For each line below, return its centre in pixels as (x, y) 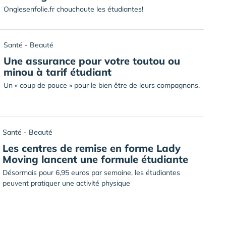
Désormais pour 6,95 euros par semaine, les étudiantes (91, 173)
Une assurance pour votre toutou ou (92, 61)
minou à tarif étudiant (58, 72)
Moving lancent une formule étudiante (95, 159)
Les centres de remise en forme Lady (92, 148)
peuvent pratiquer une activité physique (66, 183)
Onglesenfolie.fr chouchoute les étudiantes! (73, 9)
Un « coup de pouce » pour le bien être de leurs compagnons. (102, 85)
